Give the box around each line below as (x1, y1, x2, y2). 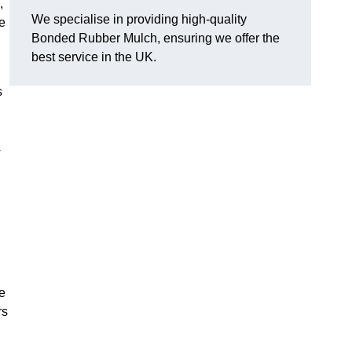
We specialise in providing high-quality (31, 13, 247, 27)
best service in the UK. (31, 50, 156, 64)
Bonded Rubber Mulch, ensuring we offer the (31, 31, 280, 46)
